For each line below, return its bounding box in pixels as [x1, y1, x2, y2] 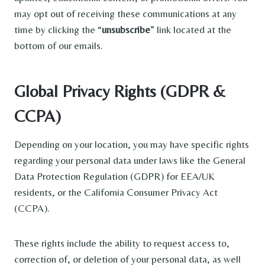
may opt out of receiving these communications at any [14, 7, 237, 20]
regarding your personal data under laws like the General [14, 154, 245, 166]
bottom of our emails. [14, 39, 103, 51]
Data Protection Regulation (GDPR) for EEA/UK [14, 170, 215, 182]
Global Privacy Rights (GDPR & [14, 81, 226, 101]
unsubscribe [102, 23, 150, 35]
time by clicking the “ [14, 23, 102, 35]
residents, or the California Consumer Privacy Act [14, 186, 218, 198]
